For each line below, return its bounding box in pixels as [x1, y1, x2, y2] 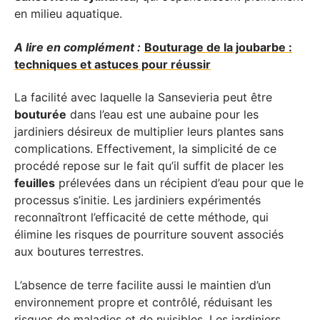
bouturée [14, 107, 66, 121]
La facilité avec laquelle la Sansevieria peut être [14, 90, 272, 104]
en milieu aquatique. [14, 6, 122, 21]
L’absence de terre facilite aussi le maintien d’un [14, 277, 271, 292]
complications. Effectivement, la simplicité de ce [14, 141, 276, 156]
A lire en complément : [14, 39, 141, 54]
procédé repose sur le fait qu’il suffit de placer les [14, 159, 284, 173]
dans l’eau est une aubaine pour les [66, 107, 259, 121]
